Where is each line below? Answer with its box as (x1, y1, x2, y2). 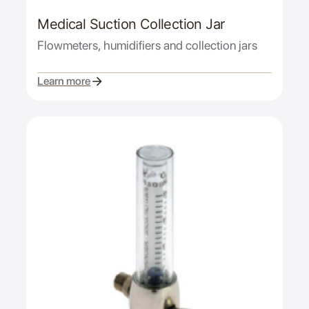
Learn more (37, 74, 91, 88)
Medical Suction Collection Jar (37, 16, 225, 33)
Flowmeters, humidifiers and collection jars (37, 38, 258, 53)
